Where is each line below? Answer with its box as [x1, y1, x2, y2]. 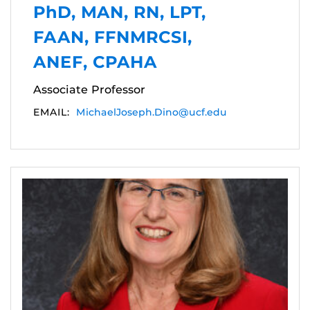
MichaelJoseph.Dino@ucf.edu [76, 105, 227, 118]
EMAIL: [33, 105, 69, 118]
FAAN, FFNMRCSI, [33, 26, 192, 47]
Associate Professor [33, 82, 145, 96]
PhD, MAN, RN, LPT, [33, 1, 206, 22]
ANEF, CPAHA [33, 51, 157, 72]
